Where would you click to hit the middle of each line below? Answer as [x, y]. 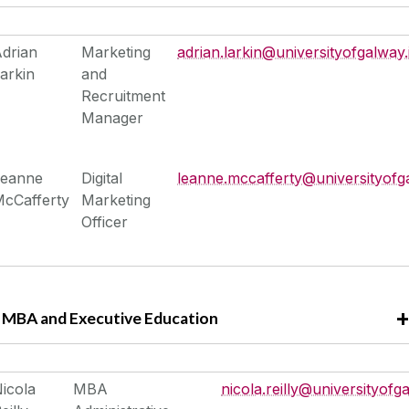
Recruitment [124, 96]
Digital [102, 178]
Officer [105, 222]
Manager [113, 118]
